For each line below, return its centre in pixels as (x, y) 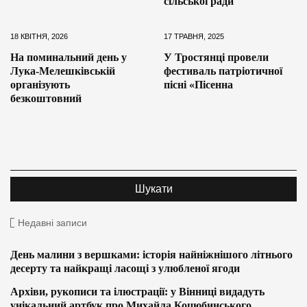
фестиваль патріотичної (223, 71)
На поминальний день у (69, 57)
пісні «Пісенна (198, 84)
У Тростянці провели (216, 57)
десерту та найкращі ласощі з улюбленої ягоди (125, 268)
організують (40, 84)
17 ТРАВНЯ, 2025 (194, 36)
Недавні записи (52, 222)
